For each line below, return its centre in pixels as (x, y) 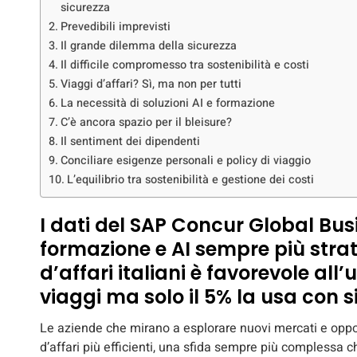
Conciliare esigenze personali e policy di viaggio (185, 161)
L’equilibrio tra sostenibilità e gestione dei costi (190, 180)
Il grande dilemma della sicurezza (148, 46)
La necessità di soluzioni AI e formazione (167, 104)
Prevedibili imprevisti (115, 27)
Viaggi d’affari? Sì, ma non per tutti (151, 84)
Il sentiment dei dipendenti (130, 142)
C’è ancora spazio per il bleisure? (146, 123)
